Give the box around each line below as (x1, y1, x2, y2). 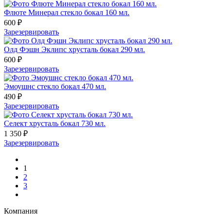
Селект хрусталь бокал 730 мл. (4, 119, 106, 127)
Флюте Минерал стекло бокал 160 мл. (4, 8, 129, 17)
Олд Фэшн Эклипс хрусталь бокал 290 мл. (4, 45, 145, 54)
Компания (4, 206, 37, 215)
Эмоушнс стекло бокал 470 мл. (4, 82, 106, 91)
